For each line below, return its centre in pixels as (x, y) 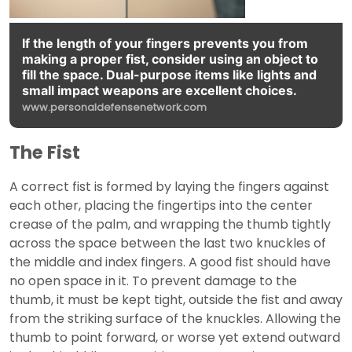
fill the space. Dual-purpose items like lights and (169, 75)
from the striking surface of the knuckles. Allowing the (175, 319)
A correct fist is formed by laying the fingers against (169, 187)
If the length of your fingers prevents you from (165, 44)
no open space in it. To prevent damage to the (153, 281)
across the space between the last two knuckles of (168, 244)
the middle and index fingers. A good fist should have (170, 262)
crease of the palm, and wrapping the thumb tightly (170, 225)
